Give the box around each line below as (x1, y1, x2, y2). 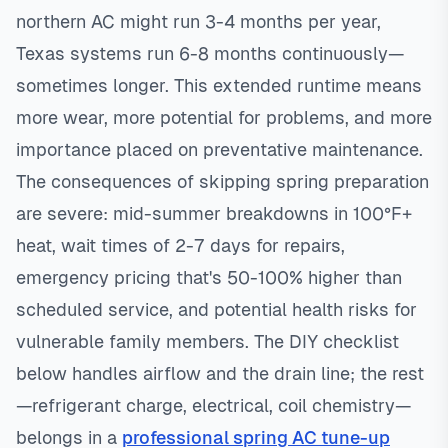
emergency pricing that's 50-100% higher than (16, 267, 402, 288)
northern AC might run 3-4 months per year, (16, 11, 381, 32)
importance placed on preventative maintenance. (16, 139, 423, 160)
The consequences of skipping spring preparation (16, 171, 429, 192)
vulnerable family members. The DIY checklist (16, 331, 399, 352)
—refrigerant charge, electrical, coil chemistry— (16, 395, 411, 416)
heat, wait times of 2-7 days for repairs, (16, 235, 345, 256)
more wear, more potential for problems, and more (16, 107, 432, 128)
